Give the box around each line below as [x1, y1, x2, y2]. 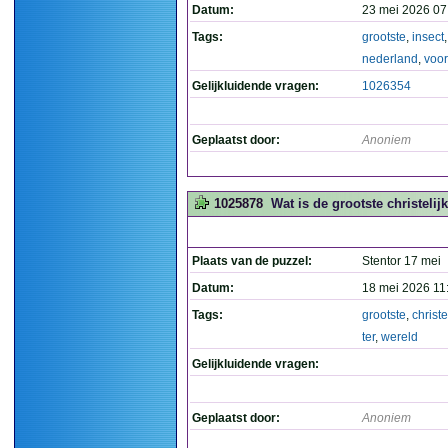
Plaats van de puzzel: [192, 254, 312, 268]
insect [412, 30, 444, 44]
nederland [362, 52, 418, 66]
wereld [381, 330, 418, 344]
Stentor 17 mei [362, 254, 441, 268]
